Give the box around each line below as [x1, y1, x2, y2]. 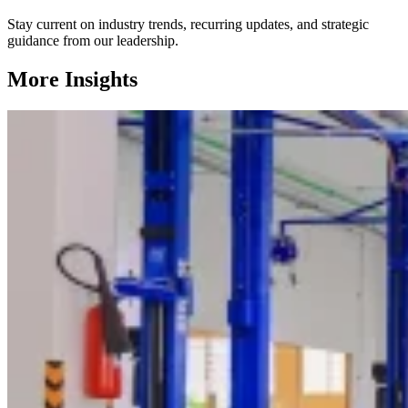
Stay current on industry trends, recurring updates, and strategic [7, 16, 369, 33]
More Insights [7, 67, 138, 92]
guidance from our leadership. [7, 33, 178, 49]
